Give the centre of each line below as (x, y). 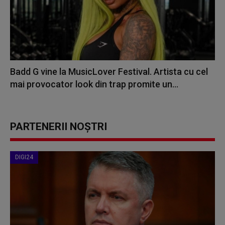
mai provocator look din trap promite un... (94, 84)
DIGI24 (24, 157)
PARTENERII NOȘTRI (59, 127)
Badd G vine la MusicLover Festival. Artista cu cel (109, 72)
